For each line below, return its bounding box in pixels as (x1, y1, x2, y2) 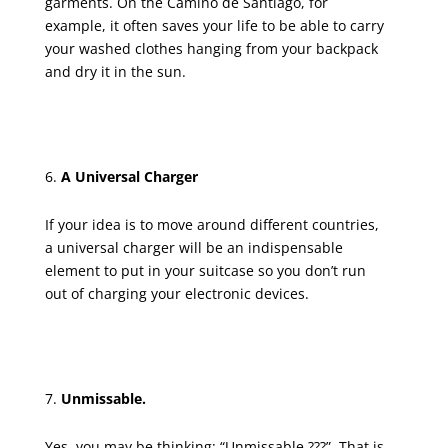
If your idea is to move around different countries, (44, 214, 379, 234)
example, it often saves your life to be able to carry (44, 15, 384, 35)
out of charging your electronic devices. (44, 283, 309, 303)
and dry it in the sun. (44, 61, 186, 81)
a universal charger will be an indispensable (44, 237, 343, 257)
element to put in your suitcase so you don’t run (44, 260, 366, 280)
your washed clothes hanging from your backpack (44, 38, 378, 58)
